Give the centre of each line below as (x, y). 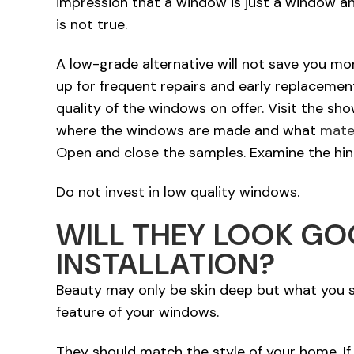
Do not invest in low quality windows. (178, 192)
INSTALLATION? (166, 264)
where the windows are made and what (188, 130)
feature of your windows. (137, 312)
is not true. (92, 24)
